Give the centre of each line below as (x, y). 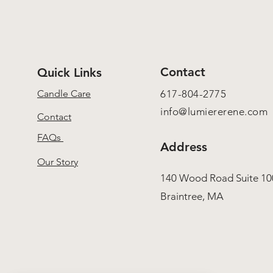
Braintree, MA (193, 196)
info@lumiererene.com (214, 112)
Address (184, 147)
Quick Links (69, 73)
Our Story (58, 162)
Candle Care (64, 94)
